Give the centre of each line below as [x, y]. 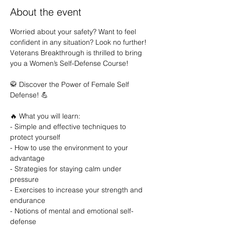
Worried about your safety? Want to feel [74, 32]
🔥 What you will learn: [45, 116]
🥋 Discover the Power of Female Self [71, 84]
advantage [27, 158]
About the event [46, 12]
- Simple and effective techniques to [69, 127]
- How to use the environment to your [70, 148]
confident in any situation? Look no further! [79, 42]
